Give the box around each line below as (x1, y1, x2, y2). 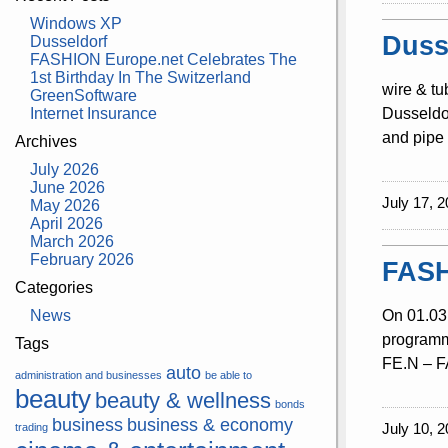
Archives (15, 132, 78, 150)
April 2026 (29, 214, 103, 232)
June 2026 (29, 178, 105, 196)
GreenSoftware (29, 86, 137, 104)
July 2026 (29, 160, 99, 178)
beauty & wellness (95, 387, 272, 413)
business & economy (127, 414, 294, 435)
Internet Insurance (29, 104, 157, 122)
